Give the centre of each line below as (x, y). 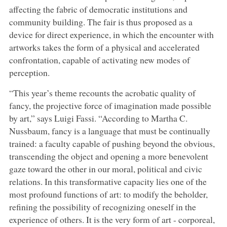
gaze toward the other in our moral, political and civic (105, 168)
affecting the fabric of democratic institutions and (98, 9)
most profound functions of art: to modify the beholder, (108, 194)
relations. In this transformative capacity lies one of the (108, 181)
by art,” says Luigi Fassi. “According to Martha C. (98, 118)
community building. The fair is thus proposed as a (101, 22)
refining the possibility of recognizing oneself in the (102, 206)
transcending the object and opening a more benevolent (108, 156)
